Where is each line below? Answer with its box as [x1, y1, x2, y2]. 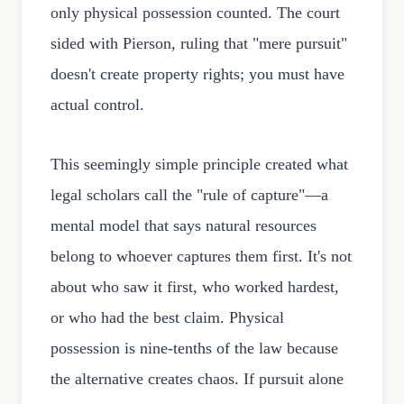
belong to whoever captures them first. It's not [50, 247, 352, 266]
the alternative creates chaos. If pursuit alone [50, 370, 344, 389]
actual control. [50, 96, 144, 115]
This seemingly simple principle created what [50, 155, 348, 174]
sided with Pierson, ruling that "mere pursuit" [50, 34, 347, 53]
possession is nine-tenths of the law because [50, 339, 338, 358]
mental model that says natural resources [50, 216, 317, 235]
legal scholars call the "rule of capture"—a [50, 186, 328, 205]
